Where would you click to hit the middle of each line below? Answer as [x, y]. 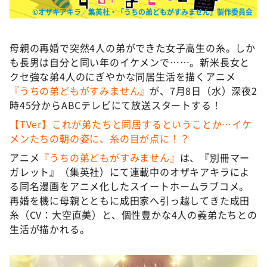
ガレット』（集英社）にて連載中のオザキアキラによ [130, 172]
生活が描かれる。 [50, 229]
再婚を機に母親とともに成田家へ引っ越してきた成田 [130, 200]
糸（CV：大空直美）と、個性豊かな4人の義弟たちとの [133, 215]
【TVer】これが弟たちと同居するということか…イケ [131, 124]
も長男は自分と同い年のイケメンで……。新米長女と [130, 62]
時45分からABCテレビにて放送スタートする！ [116, 105]
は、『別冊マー [215, 157]
